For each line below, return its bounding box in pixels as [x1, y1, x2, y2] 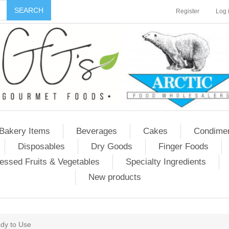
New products [88, 172, 141, 182]
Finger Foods [158, 142, 209, 151]
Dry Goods [91, 142, 132, 151]
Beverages [76, 126, 117, 136]
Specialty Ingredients [125, 157, 206, 167]
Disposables [18, 142, 65, 151]
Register [176, 8, 199, 15]
